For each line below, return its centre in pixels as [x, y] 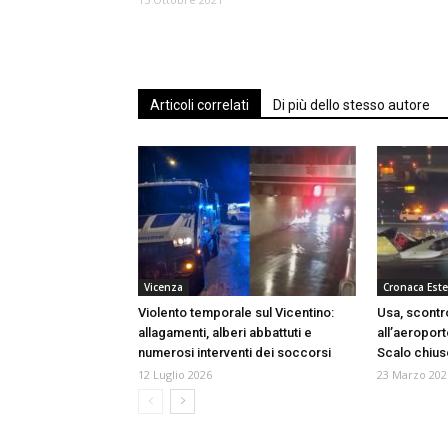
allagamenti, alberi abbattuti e [225, 333]
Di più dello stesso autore [351, 105]
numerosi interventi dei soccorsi [234, 353]
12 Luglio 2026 [175, 375]
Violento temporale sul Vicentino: [236, 313]
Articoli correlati [199, 105]
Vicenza [163, 287]
